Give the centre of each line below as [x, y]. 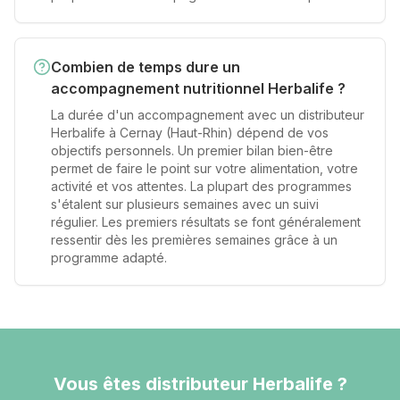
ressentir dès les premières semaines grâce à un [194, 240]
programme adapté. [109, 258]
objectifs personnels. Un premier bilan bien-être [192, 150]
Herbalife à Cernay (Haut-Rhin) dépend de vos [190, 133]
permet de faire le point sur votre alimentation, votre [204, 168]
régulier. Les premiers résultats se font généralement [206, 222]
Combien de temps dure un [146, 67]
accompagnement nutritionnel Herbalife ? [198, 88]
